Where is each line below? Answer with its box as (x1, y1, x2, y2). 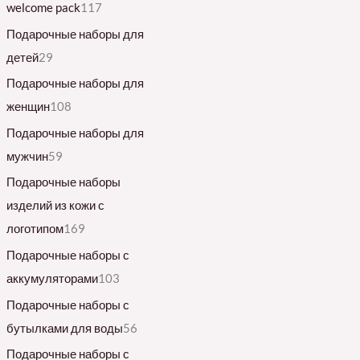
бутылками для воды (6, 321, 123, 335)
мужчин (6, 149, 48, 163)
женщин (6, 100, 50, 114)
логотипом (6, 222, 63, 236)
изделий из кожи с (6, 198, 104, 213)
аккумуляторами (6, 272, 98, 286)
